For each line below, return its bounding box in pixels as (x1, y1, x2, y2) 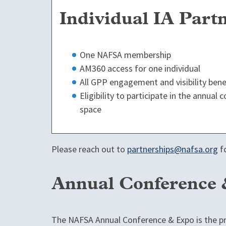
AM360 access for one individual (80, 62, 200, 75)
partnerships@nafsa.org (127, 143, 218, 155)
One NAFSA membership (80, 48, 171, 61)
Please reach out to (51, 143, 127, 155)
